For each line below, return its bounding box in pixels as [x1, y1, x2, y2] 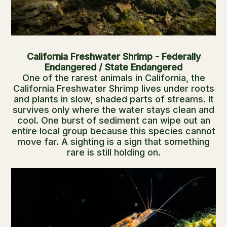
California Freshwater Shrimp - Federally [26, 51, 201, 62]
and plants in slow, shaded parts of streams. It [13, 94, 214, 105]
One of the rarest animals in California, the [22, 72, 205, 84]
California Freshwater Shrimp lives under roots [13, 83, 214, 94]
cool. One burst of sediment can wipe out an [17, 115, 210, 126]
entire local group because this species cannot [12, 126, 215, 137]
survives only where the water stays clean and [13, 104, 214, 116]
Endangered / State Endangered [45, 62, 182, 73]
